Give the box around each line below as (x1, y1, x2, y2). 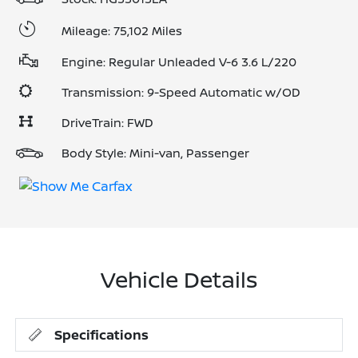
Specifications (54, 325, 149, 344)
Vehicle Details (101, 263, 257, 294)
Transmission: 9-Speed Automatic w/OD (62, 84, 300, 101)
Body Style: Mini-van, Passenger (62, 145, 249, 161)
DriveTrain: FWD (62, 114, 153, 131)
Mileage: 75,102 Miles (62, 22, 182, 39)
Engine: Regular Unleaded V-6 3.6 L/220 (62, 54, 296, 70)
